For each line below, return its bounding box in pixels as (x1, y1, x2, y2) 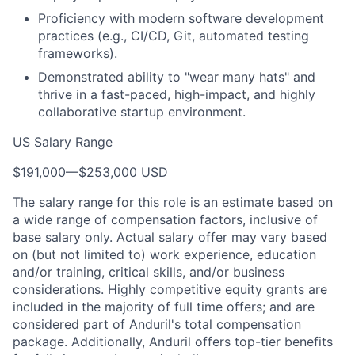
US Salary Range (13, 134, 113, 150)
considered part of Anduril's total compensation (13, 316, 301, 332)
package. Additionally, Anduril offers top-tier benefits (13, 334, 333, 349)
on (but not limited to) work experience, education (13, 246, 316, 262)
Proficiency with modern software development (38, 10, 324, 26)
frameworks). (38, 45, 117, 61)
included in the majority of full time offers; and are (13, 299, 315, 315)
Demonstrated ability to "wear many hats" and (38, 69, 315, 85)
